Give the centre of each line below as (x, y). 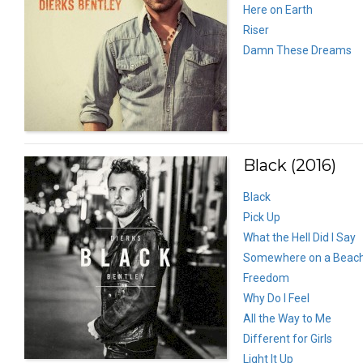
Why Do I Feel (276, 298)
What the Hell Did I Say (299, 237)
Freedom (266, 278)
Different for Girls (288, 338)
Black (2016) (290, 165)
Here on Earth (278, 9)
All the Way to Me (287, 318)
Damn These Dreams (297, 50)
